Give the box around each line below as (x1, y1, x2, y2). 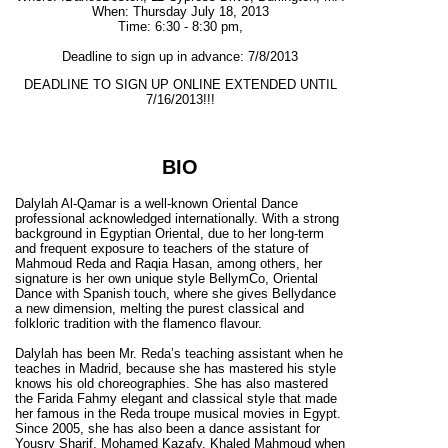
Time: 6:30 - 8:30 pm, (117, 19, 243, 35)
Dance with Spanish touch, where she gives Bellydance (15, 285, 336, 301)
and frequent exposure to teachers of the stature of (15, 240, 309, 256)
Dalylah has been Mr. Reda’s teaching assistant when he (15, 345, 343, 361)
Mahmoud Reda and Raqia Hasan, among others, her (15, 255, 322, 271)
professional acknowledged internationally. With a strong (15, 210, 339, 226)
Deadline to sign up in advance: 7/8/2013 (62, 49, 298, 65)
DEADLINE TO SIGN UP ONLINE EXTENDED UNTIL (23, 77, 337, 93)
